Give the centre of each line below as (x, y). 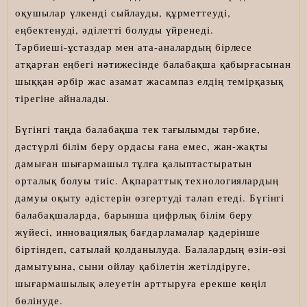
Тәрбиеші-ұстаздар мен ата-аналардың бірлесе (134, 47)
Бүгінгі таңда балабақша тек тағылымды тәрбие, (138, 129)
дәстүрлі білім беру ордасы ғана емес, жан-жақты (142, 146)
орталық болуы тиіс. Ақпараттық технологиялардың (147, 181)
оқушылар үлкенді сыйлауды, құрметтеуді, (123, 13)
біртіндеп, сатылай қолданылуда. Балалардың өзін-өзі (151, 249)
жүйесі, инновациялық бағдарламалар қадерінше (138, 232)
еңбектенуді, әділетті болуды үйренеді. (114, 30)
